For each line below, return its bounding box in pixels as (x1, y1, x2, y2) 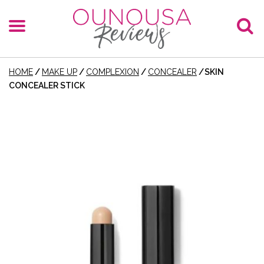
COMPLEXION (86, 67, 139, 77)
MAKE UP (42, 67, 77, 77)
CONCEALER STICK (9, 81, 85, 90)
